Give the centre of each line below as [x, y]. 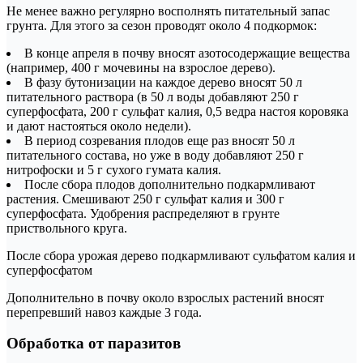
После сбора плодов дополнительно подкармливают [170, 184]
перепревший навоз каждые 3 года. [104, 312]
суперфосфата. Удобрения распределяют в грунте [143, 213]
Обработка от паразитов [94, 344]
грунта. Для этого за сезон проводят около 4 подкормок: [162, 25]
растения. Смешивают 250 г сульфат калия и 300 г [145, 199]
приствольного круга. [67, 228]
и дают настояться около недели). [99, 126]
